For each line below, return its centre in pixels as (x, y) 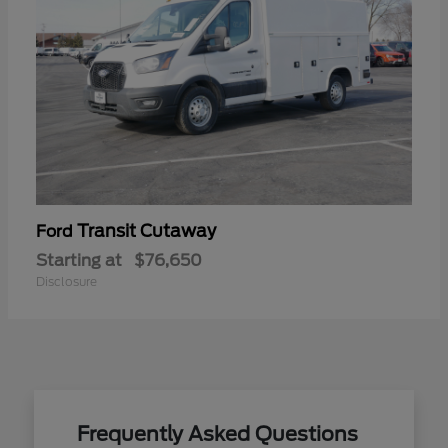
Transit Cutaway (146, 230)
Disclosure (66, 281)
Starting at (79, 260)
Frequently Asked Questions (217, 433)
